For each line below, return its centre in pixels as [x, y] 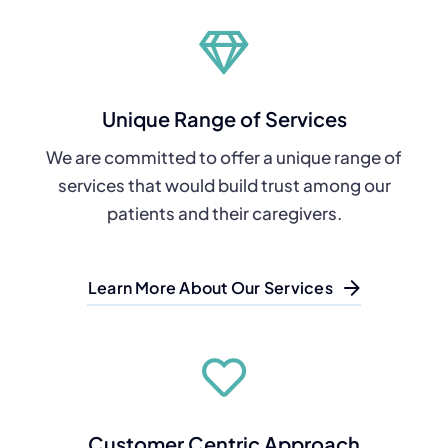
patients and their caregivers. [224, 213]
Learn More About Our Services [210, 287]
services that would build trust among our [224, 185]
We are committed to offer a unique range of [224, 157]
